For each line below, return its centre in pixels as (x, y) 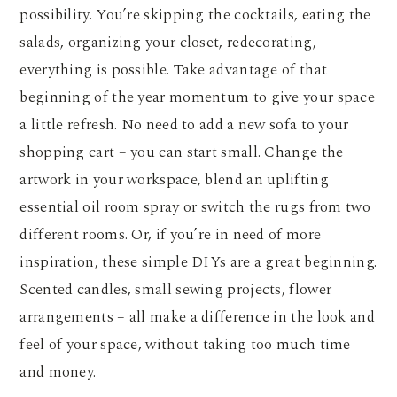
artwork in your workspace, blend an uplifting (174, 180)
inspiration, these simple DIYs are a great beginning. (198, 263)
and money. (58, 373)
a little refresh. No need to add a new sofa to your (184, 125)
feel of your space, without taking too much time (185, 345)
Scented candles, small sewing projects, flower (176, 290)
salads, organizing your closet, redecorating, (168, 43)
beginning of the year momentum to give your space (198, 98)
